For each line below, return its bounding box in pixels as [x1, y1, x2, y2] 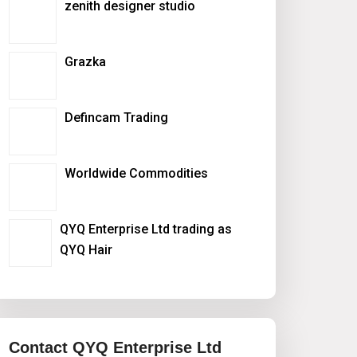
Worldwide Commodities [65, 165, 208, 181]
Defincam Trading [65, 109, 168, 125]
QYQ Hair [59, 241, 112, 257]
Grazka [65, 53, 106, 69]
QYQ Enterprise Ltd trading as [59, 221, 232, 237]
